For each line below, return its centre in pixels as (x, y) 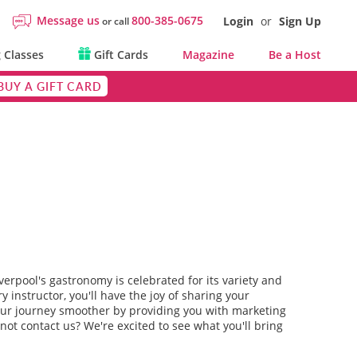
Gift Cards (119, 55)
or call (116, 21)
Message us (68, 20)
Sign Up (300, 21)
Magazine (208, 55)
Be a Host (295, 55)
